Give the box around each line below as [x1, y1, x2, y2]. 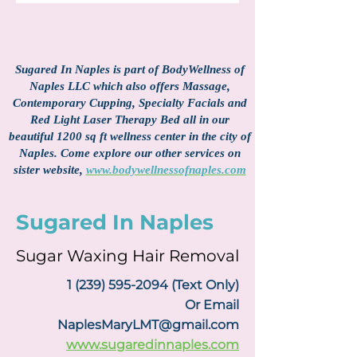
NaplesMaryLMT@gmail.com [57, 317, 239, 332]
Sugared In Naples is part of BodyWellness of [14, 63, 245, 76]
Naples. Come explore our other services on [18, 147, 241, 159]
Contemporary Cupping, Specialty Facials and [12, 96, 247, 109]
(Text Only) [168, 277, 239, 292]
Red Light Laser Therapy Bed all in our [29, 113, 229, 126]
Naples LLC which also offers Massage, [29, 80, 230, 92]
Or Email [185, 297, 239, 312]
